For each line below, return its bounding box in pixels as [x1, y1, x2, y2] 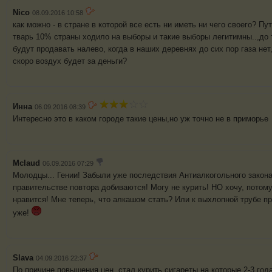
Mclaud [13, 158, 40, 168]
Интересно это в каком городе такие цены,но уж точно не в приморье [13, 114, 268, 124]
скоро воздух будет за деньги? [13, 56, 127, 66]
